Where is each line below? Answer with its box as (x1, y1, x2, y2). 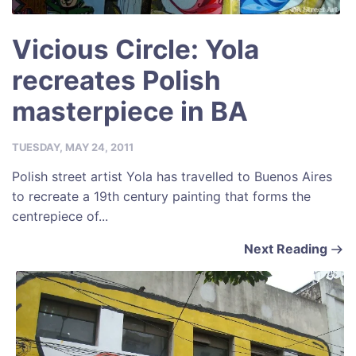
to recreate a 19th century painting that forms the (12, 188, 311, 205)
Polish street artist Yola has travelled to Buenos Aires (12, 168, 332, 185)
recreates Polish (12, 64, 221, 97)
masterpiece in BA (12, 95, 248, 128)
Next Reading (244, 241, 327, 257)
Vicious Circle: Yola (12, 33, 259, 66)
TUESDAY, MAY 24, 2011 (12, 141, 133, 154)
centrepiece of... (12, 208, 108, 225)
